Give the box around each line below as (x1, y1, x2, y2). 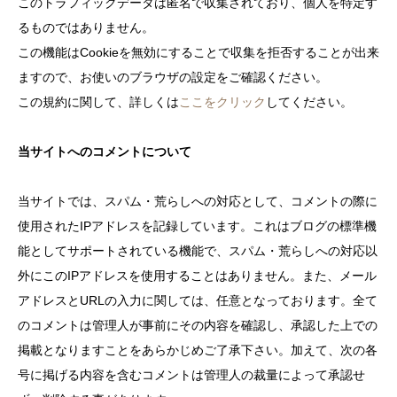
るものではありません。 (18, 20, 154, 35)
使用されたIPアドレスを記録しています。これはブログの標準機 (18, 219, 377, 233)
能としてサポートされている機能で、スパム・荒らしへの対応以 (18, 244, 378, 258)
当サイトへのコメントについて (18, 144, 191, 159)
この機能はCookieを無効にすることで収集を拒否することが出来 (18, 45, 379, 59)
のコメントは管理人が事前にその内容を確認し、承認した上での (18, 318, 378, 332)
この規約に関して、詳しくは (18, 95, 179, 109)
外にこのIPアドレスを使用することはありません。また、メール (18, 269, 377, 283)
